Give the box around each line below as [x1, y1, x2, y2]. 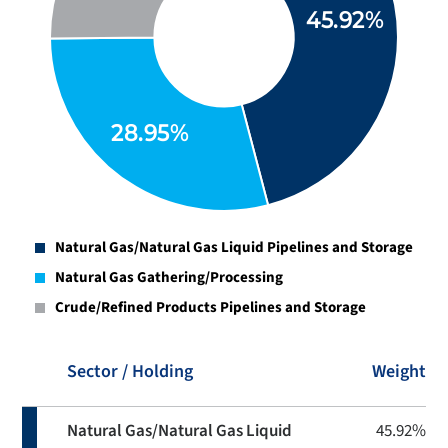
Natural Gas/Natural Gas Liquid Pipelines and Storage [55, 237, 413, 258]
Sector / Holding [67, 359, 193, 384]
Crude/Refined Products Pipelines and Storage [55, 297, 366, 318]
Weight [372, 359, 426, 384]
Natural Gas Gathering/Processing [55, 267, 283, 288]
